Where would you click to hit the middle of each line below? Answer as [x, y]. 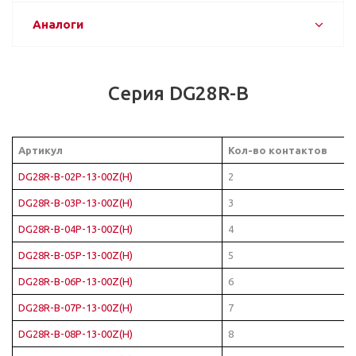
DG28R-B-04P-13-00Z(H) [75, 229]
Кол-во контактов [278, 150]
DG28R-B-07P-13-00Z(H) [75, 308]
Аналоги [58, 24]
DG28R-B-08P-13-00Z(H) [75, 334]
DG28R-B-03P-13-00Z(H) [75, 203]
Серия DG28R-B [178, 93]
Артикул [41, 150]
